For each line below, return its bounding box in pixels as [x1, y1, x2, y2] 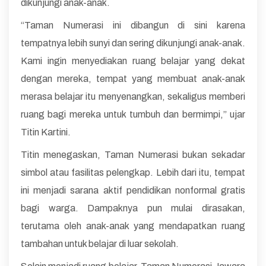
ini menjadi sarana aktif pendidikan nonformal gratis [21, 185, 245, 196]
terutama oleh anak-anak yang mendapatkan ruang [21, 221, 245, 232]
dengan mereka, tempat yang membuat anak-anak [21, 74, 245, 84]
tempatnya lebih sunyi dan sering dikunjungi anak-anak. [21, 38, 245, 49]
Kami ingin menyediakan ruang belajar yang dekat [21, 56, 245, 66]
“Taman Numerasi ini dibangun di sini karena [21, 20, 245, 31]
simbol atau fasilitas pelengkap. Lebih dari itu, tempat [21, 167, 245, 178]
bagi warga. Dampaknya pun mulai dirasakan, [21, 203, 245, 214]
